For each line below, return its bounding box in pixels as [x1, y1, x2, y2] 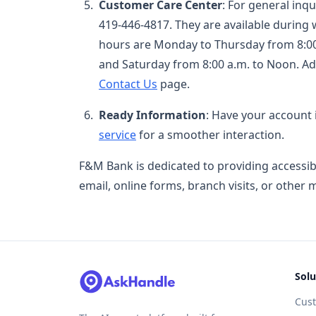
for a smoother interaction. [136, 126, 284, 142]
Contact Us [99, 75, 157, 92]
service [99, 126, 136, 142]
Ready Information [99, 107, 206, 123]
